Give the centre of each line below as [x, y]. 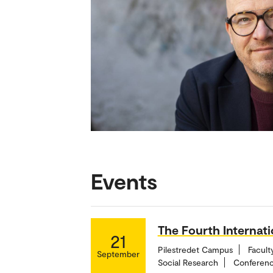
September [118, 253]
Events [124, 180]
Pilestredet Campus [195, 249]
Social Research [188, 262]
